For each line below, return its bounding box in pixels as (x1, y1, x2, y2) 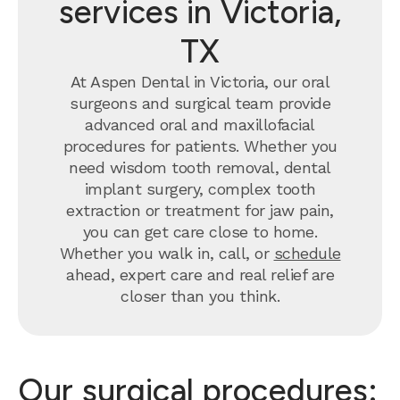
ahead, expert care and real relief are (66, 265, 334, 284)
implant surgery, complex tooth (84, 179, 316, 198)
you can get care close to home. (82, 222, 318, 241)
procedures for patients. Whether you (62, 137, 337, 155)
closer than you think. (121, 287, 279, 305)
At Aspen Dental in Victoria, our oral (70, 72, 330, 91)
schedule (273, 244, 341, 262)
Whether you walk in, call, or (59, 244, 274, 262)
